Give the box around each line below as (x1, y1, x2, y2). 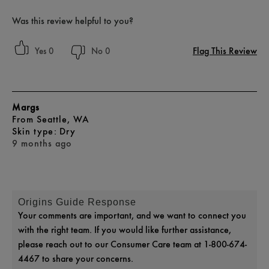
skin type (17, 125, 56, 137)
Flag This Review (193, 44, 257, 56)
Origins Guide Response (18, 196, 136, 207)
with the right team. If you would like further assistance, (18, 223, 231, 235)
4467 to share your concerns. (18, 252, 133, 264)
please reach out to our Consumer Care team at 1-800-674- (18, 238, 247, 250)
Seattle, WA (37, 113, 89, 125)
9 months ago (12, 137, 72, 149)
